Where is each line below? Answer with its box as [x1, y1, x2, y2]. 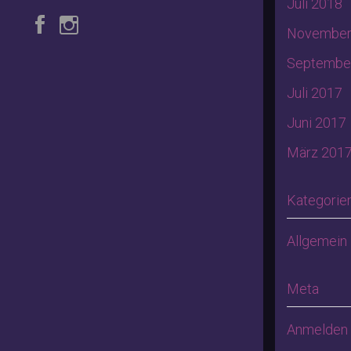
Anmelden [287, 321, 348, 338]
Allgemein [287, 233, 347, 249]
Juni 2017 [287, 114, 346, 131]
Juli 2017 [287, 85, 342, 101]
